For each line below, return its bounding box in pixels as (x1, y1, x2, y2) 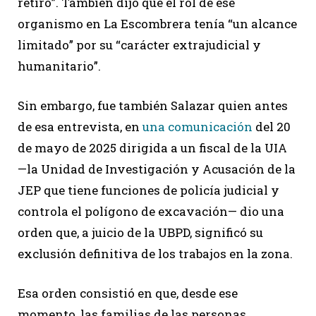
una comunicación (142, 118, 253, 135)
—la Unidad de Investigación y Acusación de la (18, 160, 296, 177)
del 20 (253, 118, 291, 135)
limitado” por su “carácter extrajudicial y (18, 36, 261, 53)
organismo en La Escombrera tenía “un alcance (18, 15, 297, 32)
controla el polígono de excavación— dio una (18, 202, 284, 219)
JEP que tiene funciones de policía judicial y (18, 181, 279, 198)
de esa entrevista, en (18, 118, 142, 135)
